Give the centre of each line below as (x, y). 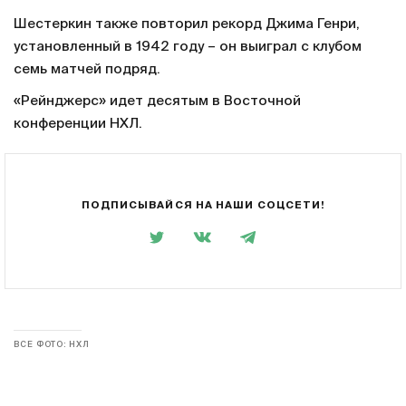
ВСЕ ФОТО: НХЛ (52, 345)
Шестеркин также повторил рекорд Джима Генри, (187, 24)
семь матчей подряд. (87, 70)
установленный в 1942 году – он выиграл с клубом (188, 47)
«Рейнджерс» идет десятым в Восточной (157, 101)
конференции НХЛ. (78, 124)
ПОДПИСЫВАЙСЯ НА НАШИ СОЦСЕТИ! (203, 205)
